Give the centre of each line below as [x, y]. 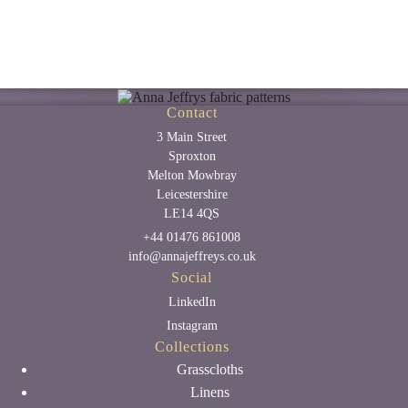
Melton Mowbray [192, 175]
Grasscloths [210, 369]
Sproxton [192, 156]
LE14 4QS [192, 214]
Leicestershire [192, 194]
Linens [210, 392]
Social [192, 277]
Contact [192, 112]
